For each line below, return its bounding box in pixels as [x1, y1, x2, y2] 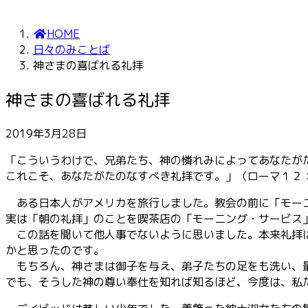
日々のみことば [33, 42, 110, 57]
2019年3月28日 [5, 125, 87, 141]
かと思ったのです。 [5, 242, 104, 258]
